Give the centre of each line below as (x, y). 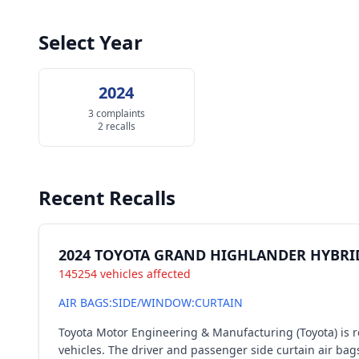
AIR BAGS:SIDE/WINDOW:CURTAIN (151, 303)
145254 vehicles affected (125, 274)
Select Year (91, 42)
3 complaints (116, 113)
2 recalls (116, 126)
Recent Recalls (107, 198)
